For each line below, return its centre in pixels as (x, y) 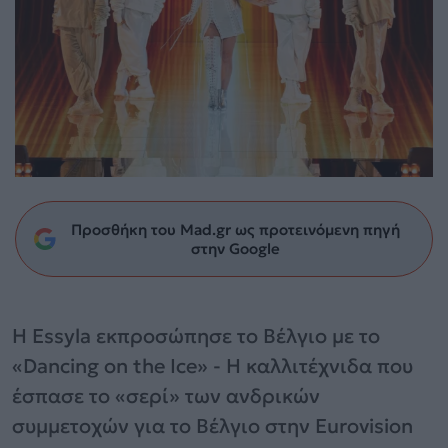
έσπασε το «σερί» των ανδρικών (166, 395)
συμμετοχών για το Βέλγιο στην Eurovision (212, 425)
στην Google (235, 248)
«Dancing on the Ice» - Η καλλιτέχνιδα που (212, 365)
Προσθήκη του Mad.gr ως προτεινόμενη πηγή (235, 229)
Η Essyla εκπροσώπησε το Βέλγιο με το (196, 335)
